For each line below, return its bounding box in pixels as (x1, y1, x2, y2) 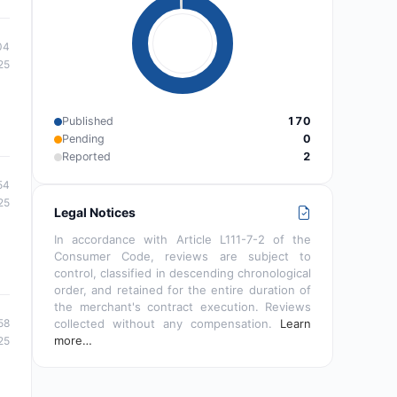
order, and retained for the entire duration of (54, 283, 311, 298)
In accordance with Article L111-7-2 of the (54, 232, 311, 247)
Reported (62, 150, 111, 164)
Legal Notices (54, 205, 136, 221)
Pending (62, 132, 105, 146)
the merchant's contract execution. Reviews (54, 300, 311, 315)
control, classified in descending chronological (54, 266, 311, 281)
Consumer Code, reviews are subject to (54, 249, 311, 264)
